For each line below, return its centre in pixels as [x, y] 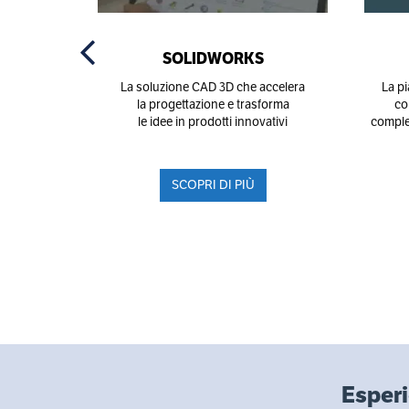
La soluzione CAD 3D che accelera [213, 88]
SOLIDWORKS [213, 59]
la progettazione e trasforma [213, 105]
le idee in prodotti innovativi [213, 122]
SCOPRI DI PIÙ [213, 185]
